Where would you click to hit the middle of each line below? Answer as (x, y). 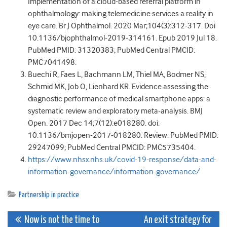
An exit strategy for (178, 220)
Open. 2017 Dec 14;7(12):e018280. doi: (94, 123)
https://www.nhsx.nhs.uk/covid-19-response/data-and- (122, 160)
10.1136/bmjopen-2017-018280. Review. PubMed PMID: (123, 136)
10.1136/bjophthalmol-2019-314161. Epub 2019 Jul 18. (122, 38)
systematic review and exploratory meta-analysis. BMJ (115, 111)
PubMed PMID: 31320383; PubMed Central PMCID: (111, 50)
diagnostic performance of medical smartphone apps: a (119, 99)
